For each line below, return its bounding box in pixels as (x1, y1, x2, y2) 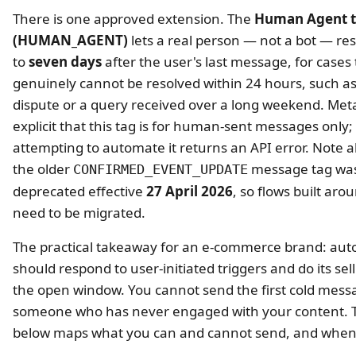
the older (13, 159, 73, 178)
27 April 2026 (146, 181, 233, 200)
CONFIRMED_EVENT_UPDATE (73, 161, 248, 177)
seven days (29, 52, 102, 71)
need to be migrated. (13, 203, 145, 222)
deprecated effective (13, 181, 146, 200)
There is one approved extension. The (13, 9, 254, 28)
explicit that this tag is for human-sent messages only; (13, 116, 353, 135)
